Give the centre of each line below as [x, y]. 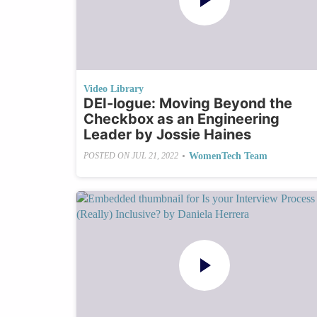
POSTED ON [107, 156]
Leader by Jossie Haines [167, 134]
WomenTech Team [228, 156]
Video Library [113, 88]
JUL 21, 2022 [155, 156]
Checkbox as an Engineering [181, 119]
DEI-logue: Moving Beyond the [188, 103]
